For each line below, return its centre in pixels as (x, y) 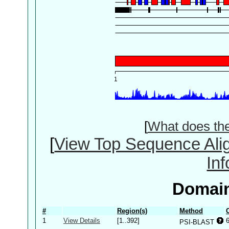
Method (191, 211)
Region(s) (132, 211)
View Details (82, 220)
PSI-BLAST (198, 222)
